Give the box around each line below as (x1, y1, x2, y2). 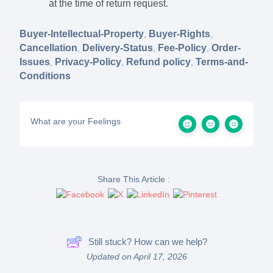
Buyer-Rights (149, 29, 211, 39)
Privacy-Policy (55, 57, 122, 67)
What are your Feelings (30, 117, 121, 126)
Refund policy (126, 57, 191, 67)
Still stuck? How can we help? (88, 236, 207, 247)
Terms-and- (196, 57, 249, 67)
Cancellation (19, 43, 78, 53)
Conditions (19, 71, 71, 81)
